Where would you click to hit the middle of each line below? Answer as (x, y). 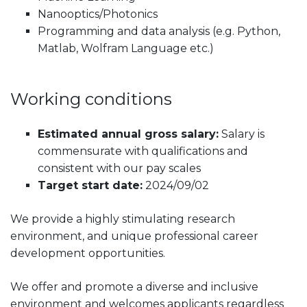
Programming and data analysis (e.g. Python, (159, 31)
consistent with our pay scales (119, 168)
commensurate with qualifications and (143, 151)
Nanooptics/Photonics (98, 14)
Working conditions (91, 99)
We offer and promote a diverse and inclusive (134, 286)
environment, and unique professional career (134, 236)
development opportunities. (88, 253)
